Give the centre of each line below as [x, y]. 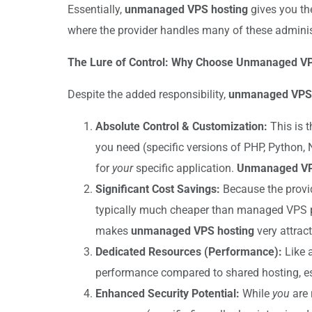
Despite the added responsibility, [148, 94]
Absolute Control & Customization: [181, 126]
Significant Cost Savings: [158, 189]
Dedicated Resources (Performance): [189, 251]
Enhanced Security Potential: [167, 293]
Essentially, [96, 9]
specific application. [185, 168]
